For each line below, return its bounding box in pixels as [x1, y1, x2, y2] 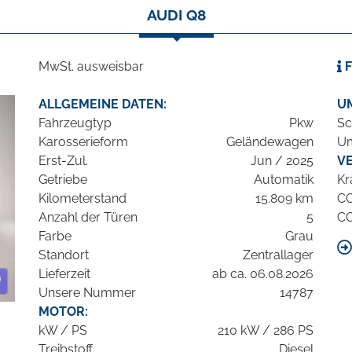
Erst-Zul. [38, 153, 88, 169]
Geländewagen [226, 134, 313, 150]
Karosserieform [38, 134, 128, 150]
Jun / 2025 [251, 153, 313, 169]
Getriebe [38, 172, 87, 188]
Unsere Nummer [38, 285, 136, 301]
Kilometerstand [38, 191, 126, 207]
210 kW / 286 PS [218, 323, 313, 339]
